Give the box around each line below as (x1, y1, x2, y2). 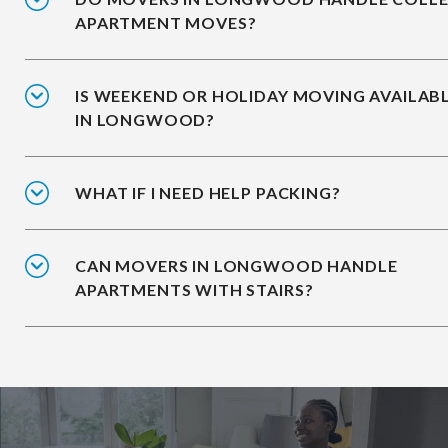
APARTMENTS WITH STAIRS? (75, 280, 314, 300)
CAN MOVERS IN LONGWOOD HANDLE (75, 256, 398, 276)
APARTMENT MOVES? (75, 13, 257, 33)
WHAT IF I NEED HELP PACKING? (75, 183, 341, 203)
